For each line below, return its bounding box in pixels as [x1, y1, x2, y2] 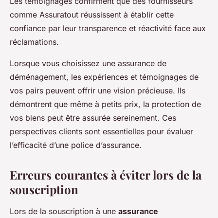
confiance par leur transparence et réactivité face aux [10, 23, 206, 34]
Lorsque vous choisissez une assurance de [10, 58, 166, 69]
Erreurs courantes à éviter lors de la [10, 167, 201, 183]
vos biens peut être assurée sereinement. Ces [10, 113, 176, 123]
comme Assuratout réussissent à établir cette [10, 10, 174, 20]
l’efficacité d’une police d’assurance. [10, 140, 142, 150]
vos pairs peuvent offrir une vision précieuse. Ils [10, 86, 185, 96]
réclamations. [10, 37, 59, 47]
